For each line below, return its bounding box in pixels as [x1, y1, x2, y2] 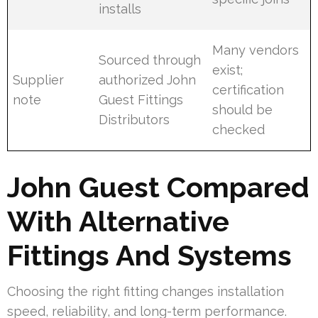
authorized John [99, 72, 197, 87]
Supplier [13, 72, 65, 87]
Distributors [99, 111, 170, 127]
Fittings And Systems [7, 238, 292, 272]
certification [212, 82, 285, 97]
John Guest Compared [7, 170, 309, 204]
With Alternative [7, 204, 229, 238]
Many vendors [212, 42, 300, 57]
